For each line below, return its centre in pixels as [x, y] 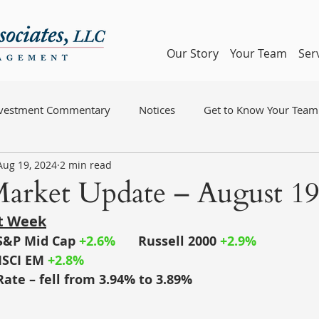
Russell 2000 [177, 241]
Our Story [193, 53]
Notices [157, 109]
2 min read [86, 164]
